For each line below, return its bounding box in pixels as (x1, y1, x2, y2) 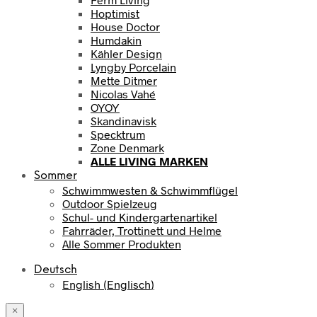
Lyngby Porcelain (91, 60, 176, 74)
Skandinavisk (91, 114, 156, 128)
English (62, 277, 100, 292)
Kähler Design (91, 47, 162, 61)
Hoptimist (91, 6, 139, 21)
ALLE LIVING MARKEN (91, 154, 208, 168)
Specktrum (91, 127, 145, 142)
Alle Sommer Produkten (62, 237, 181, 251)
